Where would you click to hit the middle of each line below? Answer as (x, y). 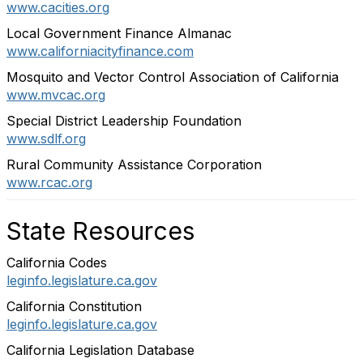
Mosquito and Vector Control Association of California (173, 77)
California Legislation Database (100, 350)
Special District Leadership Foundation (124, 121)
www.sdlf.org (46, 139)
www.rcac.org (49, 182)
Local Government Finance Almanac (119, 33)
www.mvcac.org (56, 95)
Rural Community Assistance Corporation (134, 164)
